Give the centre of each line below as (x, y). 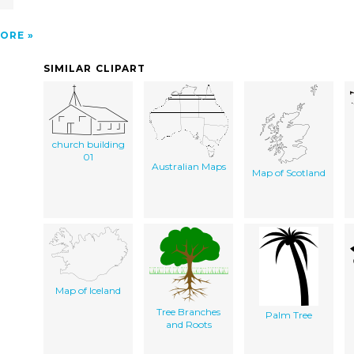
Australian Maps (188, 166)
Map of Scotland (289, 172)
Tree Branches (188, 311)
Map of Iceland (88, 290)
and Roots (188, 324)
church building (88, 144)
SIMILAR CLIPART (95, 68)
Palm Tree (289, 314)
